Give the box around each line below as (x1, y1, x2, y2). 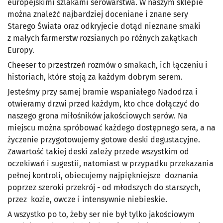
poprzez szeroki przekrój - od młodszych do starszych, (7, 183, 201, 193)
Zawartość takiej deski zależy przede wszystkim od (7, 147, 189, 157)
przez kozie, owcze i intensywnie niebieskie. (7, 195, 167, 205)
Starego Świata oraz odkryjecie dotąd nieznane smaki (7, 21, 201, 31)
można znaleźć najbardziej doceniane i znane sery (7, 9, 188, 19)
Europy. (7, 45, 34, 55)
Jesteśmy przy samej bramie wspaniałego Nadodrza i (7, 87, 198, 97)
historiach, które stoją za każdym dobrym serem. (7, 72, 183, 82)
